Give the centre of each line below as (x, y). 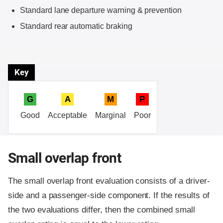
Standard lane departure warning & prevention (101, 10)
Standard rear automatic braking (76, 26)
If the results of (181, 196)
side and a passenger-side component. (81, 196)
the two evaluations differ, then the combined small (102, 210)
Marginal (111, 115)
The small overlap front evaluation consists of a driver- (109, 181)
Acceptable (67, 115)
